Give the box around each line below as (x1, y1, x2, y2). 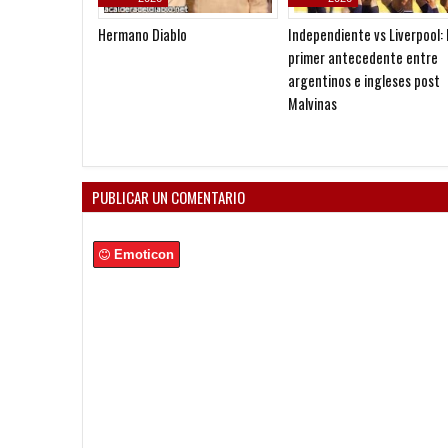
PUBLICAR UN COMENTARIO (92, 186, 245, 208)
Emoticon (114, 247, 174, 262)
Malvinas (288, 93, 337, 114)
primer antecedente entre (288, 47, 438, 68)
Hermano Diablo (98, 24, 187, 45)
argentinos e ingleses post (288, 70, 440, 91)
